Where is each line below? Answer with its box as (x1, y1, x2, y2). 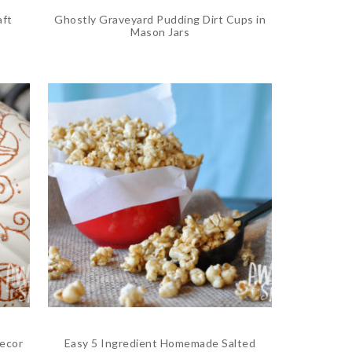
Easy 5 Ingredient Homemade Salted (64, 335, 256, 350)
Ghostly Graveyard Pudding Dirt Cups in (54, 13, 266, 27)
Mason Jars (130, 25, 190, 39)
